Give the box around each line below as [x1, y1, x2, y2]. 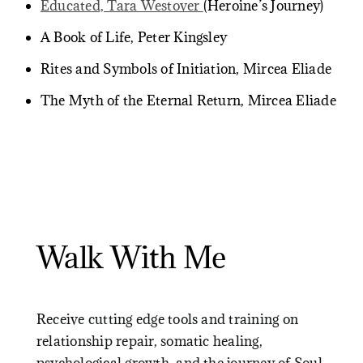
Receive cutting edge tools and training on [36, 310, 299, 328]
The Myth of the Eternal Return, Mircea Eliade [41, 92, 336, 109]
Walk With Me [36, 237, 226, 276]
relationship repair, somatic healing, [36, 332, 263, 350]
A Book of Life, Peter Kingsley [41, 28, 228, 46]
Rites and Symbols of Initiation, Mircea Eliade [41, 60, 332, 78]
